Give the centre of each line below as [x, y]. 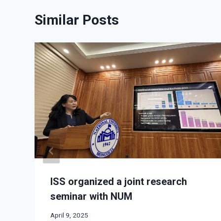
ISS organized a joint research [119, 181]
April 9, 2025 [69, 215]
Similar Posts [77, 20]
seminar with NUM [91, 196]
